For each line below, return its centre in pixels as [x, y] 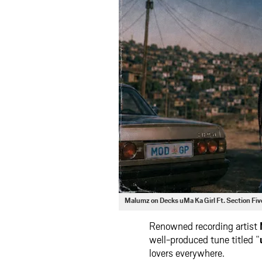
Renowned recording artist [204, 226]
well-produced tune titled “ [204, 239]
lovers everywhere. [187, 253]
